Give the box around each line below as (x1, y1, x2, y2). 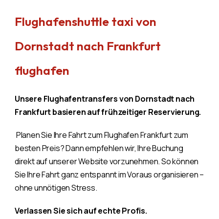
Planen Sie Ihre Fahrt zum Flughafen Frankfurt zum (15, 129, 188, 140)
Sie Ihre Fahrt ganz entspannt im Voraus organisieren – (15, 169, 204, 180)
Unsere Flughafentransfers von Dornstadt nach (15, 93, 195, 104)
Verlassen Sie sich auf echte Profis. (15, 205, 147, 216)
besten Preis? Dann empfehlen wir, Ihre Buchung (15, 142, 183, 153)
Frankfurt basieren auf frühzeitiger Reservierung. (15, 106, 201, 117)
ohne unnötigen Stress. (15, 182, 97, 193)
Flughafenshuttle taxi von (15, 13, 156, 29)
